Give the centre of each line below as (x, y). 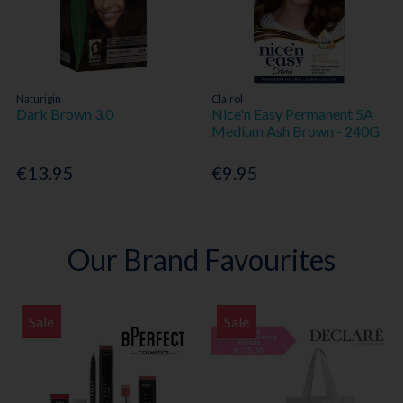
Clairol (228, 98)
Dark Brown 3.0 (65, 113)
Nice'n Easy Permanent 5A (293, 113)
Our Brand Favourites (201, 260)
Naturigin (39, 98)
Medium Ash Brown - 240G (296, 130)
